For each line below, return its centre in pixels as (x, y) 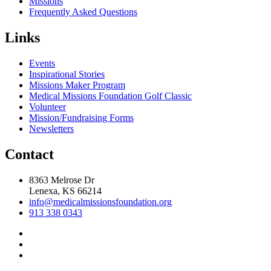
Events (42, 63)
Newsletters (51, 128)
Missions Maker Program (77, 85)
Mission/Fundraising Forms (81, 117)
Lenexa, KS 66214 (65, 191)
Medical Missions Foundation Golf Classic (110, 96)
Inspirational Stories (67, 74)
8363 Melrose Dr (62, 180)
